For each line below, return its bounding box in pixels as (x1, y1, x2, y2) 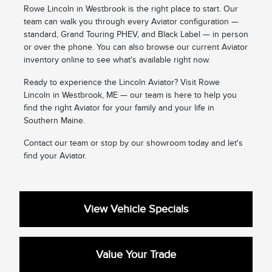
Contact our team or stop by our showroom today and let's (23, 138, 243, 148)
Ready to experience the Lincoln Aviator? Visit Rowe (23, 78, 220, 87)
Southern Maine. (23, 116, 85, 126)
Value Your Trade (96, 248, 176, 261)
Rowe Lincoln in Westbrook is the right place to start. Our (23, 4, 238, 14)
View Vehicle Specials (84, 203, 188, 216)
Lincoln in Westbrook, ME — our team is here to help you (23, 90, 237, 100)
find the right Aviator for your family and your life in (23, 103, 214, 113)
